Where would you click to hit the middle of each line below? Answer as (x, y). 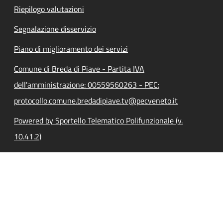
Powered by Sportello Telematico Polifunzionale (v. (98, 120)
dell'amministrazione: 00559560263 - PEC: (87, 84)
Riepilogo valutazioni (49, 9)
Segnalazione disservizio (55, 29)
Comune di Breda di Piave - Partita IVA (79, 68)
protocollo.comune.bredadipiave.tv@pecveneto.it (96, 100)
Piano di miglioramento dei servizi (71, 49)
